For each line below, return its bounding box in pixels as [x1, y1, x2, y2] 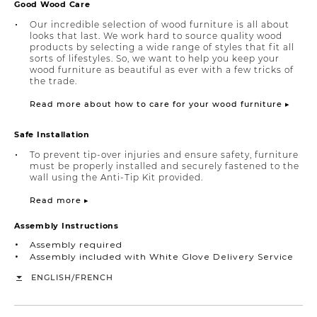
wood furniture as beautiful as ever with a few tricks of [30, 64, 294, 75]
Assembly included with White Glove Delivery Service [30, 250, 294, 262]
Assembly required [30, 238, 122, 250]
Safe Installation [14, 129, 90, 139]
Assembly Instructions [14, 220, 119, 231]
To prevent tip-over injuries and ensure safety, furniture [30, 149, 299, 160]
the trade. [30, 75, 77, 86]
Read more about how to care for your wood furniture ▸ [30, 98, 290, 109]
